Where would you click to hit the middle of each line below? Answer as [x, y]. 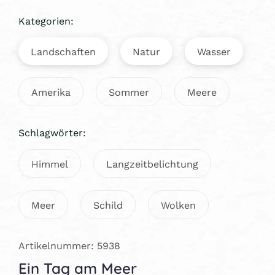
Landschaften [63, 51]
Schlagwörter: [52, 132]
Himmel [50, 163]
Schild [108, 204]
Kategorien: [46, 20]
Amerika [51, 91]
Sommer [129, 91]
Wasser [214, 51]
